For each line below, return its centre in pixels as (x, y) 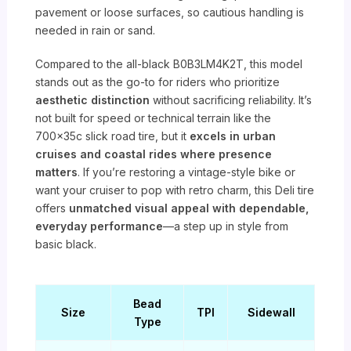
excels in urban (233, 136)
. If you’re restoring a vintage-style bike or (187, 172)
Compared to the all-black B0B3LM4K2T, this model (169, 64)
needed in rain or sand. (96, 31)
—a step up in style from (226, 226)
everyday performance (100, 226)
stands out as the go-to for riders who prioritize (158, 82)
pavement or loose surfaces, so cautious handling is (170, 13)
